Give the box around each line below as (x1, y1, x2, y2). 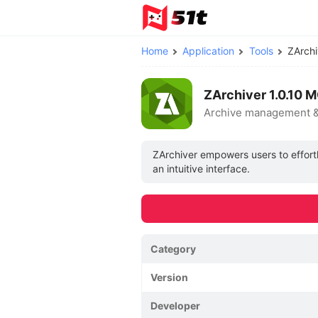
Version (150, 271, 188, 283)
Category (150, 243, 196, 255)
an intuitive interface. (153, 163, 250, 175)
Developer (150, 300, 200, 312)
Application (182, 45, 235, 57)
